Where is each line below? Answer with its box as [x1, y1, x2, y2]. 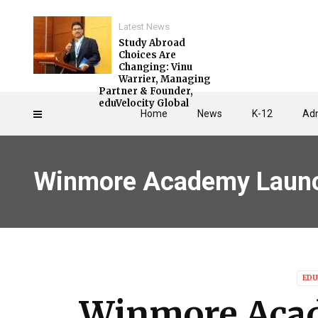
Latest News [119, 21, 170, 32]
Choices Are [119, 49, 176, 61]
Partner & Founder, [99, 85, 193, 97]
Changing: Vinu [119, 61, 192, 73]
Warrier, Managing [119, 73, 211, 85]
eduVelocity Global [99, 97, 189, 109]
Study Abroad [119, 37, 185, 49]
